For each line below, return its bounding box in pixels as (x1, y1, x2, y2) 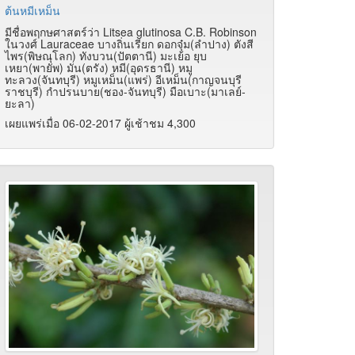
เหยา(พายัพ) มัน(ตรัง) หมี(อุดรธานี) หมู (5, 59, 193, 76)
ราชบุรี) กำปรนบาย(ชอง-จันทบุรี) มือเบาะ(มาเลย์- (5, 83, 246, 100)
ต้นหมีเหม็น (5, 2, 60, 19)
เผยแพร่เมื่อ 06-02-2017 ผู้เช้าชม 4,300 (5, 115, 196, 132)
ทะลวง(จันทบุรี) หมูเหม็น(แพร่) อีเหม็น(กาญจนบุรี (5, 71, 242, 88)
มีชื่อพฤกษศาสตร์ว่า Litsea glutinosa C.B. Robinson (5, 24, 257, 40)
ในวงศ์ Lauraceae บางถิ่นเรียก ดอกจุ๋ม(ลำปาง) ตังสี (5, 36, 254, 52)
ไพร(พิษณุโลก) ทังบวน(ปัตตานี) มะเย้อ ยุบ (5, 48, 207, 64)
